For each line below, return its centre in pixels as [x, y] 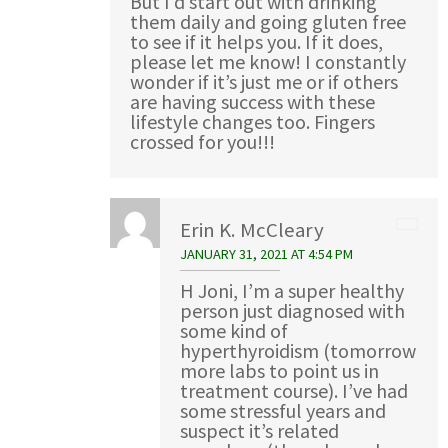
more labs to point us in [279, 370]
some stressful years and [283, 410]
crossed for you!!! [202, 141]
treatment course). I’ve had [294, 390]
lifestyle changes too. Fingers [252, 121]
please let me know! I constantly [268, 61]
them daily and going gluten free [268, 21]
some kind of [234, 330]
